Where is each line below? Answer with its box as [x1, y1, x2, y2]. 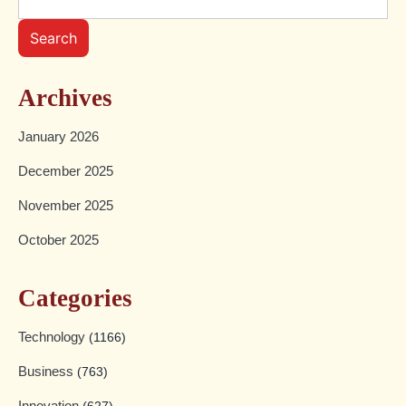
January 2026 [18, 129, 99, 145]
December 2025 [18, 163, 113, 179]
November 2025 [18, 198, 113, 214]
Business [18, 363, 77, 380]
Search [30, 29, 77, 48]
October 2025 [18, 232, 99, 248]
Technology [18, 329, 89, 345]
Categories [18, 285, 132, 313]
